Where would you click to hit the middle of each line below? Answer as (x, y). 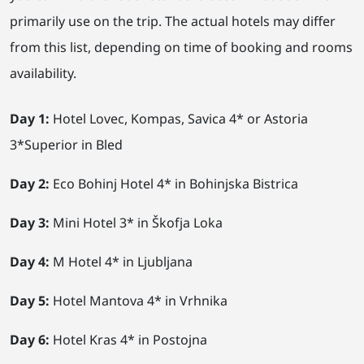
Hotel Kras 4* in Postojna (128, 340)
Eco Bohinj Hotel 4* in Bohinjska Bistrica (174, 184)
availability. (43, 74)
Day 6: (30, 340)
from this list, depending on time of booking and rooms (181, 48)
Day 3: (30, 223)
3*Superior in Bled (66, 145)
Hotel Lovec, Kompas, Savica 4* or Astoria (179, 119)
